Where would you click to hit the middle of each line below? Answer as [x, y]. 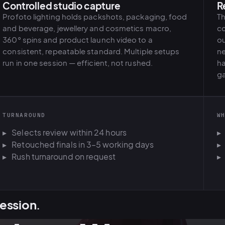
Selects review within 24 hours [69, 133]
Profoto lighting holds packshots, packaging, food [95, 17]
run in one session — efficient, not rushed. [78, 63]
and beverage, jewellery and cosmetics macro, [87, 28]
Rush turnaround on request [64, 157]
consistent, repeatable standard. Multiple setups [91, 51]
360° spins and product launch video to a [78, 40]
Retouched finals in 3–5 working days [83, 145]
